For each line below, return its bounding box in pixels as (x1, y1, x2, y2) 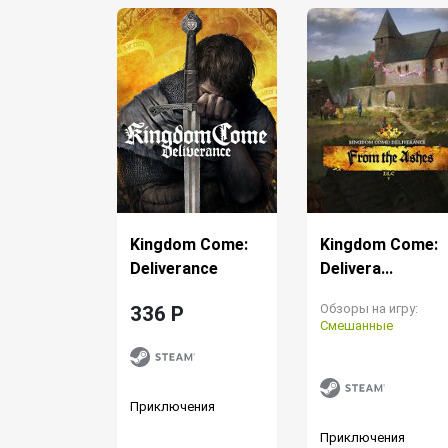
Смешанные (320, 317, 393, 333)
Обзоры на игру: (320, 300, 418, 316)
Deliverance (130, 258, 218, 278)
